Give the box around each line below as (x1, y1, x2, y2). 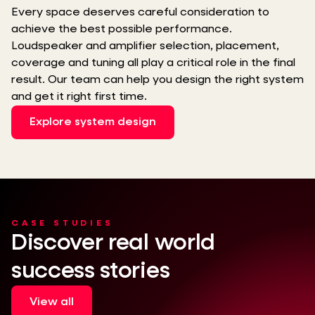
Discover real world (11, 232, 215, 255)
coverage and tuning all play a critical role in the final (11, 58, 295, 69)
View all (30, 297, 74, 308)
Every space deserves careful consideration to (11, 7, 269, 18)
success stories (11, 260, 170, 283)
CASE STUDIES (11, 219, 114, 228)
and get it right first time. (11, 91, 147, 103)
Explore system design (30, 117, 156, 128)
